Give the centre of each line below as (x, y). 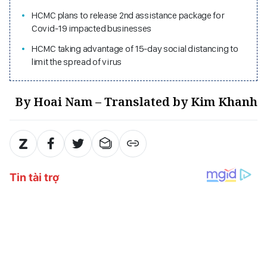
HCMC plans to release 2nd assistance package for (128, 15)
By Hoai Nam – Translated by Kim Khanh (136, 102)
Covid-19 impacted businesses (92, 29)
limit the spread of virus (77, 62)
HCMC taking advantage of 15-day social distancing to (135, 49)
